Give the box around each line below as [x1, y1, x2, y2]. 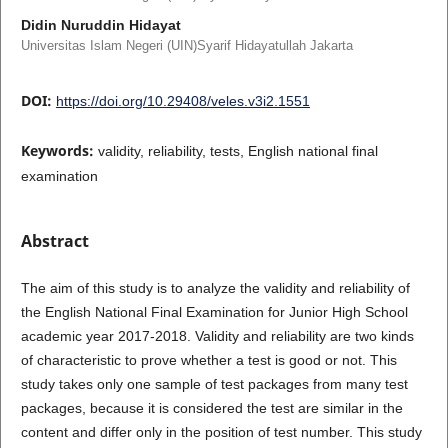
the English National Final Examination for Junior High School [20, 303, 408, 320]
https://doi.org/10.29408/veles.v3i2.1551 [55, 92, 310, 109]
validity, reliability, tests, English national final [97, 142, 378, 159]
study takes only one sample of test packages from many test [20, 375, 408, 392]
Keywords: [20, 140, 98, 160]
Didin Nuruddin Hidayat [20, 16, 181, 33]
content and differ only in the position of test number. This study [20, 423, 422, 440]
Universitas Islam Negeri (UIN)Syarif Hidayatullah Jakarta [20, 37, 353, 53]
